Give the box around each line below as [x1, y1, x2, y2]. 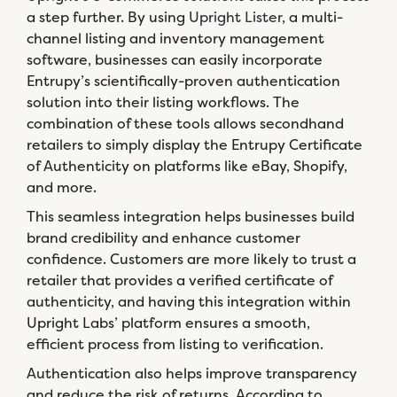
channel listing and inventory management [27, 28, 324, 48]
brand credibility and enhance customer [27, 228, 300, 247]
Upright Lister [189, 7, 282, 27]
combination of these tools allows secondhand [27, 113, 344, 133]
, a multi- [282, 7, 343, 27]
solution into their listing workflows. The [27, 92, 300, 112]
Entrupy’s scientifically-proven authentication [27, 71, 340, 90]
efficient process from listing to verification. [27, 334, 323, 354]
